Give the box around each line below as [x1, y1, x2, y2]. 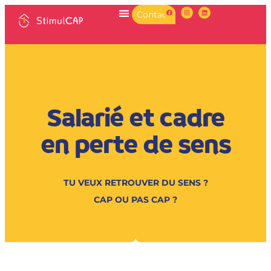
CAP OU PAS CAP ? [94, 194, 177, 205]
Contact [137, 9, 171, 20]
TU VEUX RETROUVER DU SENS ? [63, 177, 208, 188]
